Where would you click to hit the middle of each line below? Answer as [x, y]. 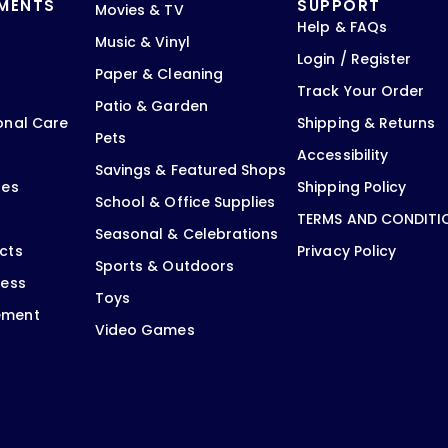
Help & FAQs [342, 26]
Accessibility [343, 154]
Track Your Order [361, 90]
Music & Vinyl [142, 41]
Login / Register [354, 58]
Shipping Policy [352, 186]
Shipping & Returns [366, 122]
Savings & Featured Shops [190, 169]
